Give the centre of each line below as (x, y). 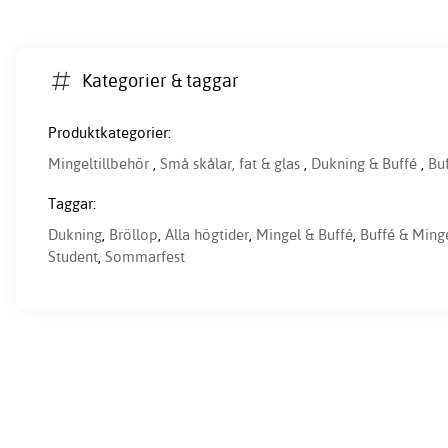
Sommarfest (145, 257)
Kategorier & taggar (161, 80)
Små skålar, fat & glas (230, 164)
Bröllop (133, 235)
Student (73, 257)
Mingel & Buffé (304, 235)
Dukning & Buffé (364, 164)
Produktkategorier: (109, 133)
